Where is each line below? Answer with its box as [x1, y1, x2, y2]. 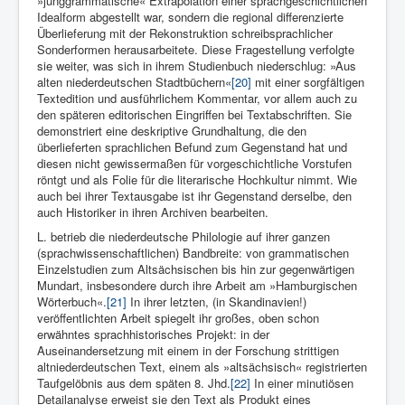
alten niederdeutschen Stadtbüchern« [37, 73, 231, 91]
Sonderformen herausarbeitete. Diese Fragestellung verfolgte [37, 41, 354, 59]
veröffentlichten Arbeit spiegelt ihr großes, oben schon [37, 309, 319, 327]
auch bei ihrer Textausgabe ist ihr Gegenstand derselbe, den [37, 187, 352, 205]
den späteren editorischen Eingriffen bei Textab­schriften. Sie [37, 106, 352, 124]
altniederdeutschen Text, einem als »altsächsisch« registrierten [37, 358, 367, 376]
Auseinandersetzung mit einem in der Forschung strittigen [37, 342, 339, 360]
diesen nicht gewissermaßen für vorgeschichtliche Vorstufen [37, 155, 352, 173]
